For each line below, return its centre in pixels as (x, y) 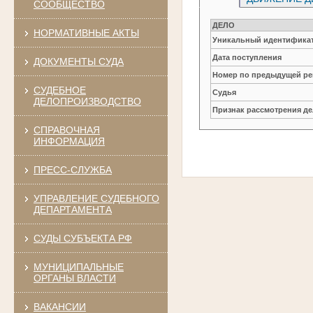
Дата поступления (247, 57)
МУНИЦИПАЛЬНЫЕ (78, 267)
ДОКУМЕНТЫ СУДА (78, 61)
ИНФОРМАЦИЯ (69, 141)
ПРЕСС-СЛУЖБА (72, 169)
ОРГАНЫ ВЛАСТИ (74, 278)
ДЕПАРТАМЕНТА (72, 209)
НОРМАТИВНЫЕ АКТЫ (86, 32)
